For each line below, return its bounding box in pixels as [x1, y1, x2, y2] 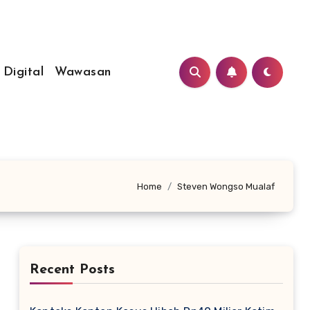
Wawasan [55, 65, 111, 79]
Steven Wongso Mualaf [177, 181, 275, 192]
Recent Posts [30, 263, 115, 277]
